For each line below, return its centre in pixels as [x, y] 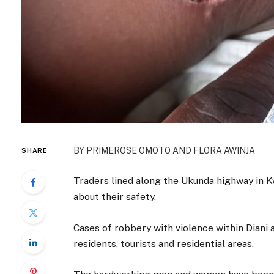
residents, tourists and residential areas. [163, 243]
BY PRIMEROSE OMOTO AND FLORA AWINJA [164, 151]
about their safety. [114, 197]
